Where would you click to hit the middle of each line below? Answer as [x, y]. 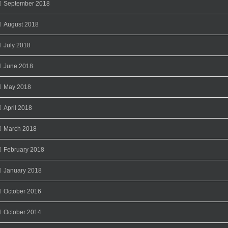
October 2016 [22, 191]
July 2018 [17, 45]
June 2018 [18, 66]
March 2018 [20, 129]
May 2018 [17, 87]
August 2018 [21, 24]
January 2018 [23, 170]
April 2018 [18, 108]
